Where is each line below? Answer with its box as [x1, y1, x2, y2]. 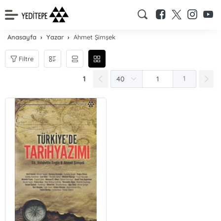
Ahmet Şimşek [74, 33, 116, 41]
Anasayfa [7, 33, 37, 41]
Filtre [19, 54, 34, 63]
